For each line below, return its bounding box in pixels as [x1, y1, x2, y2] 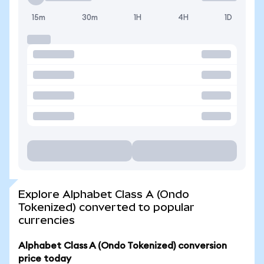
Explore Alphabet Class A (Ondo [18, 188, 189, 200]
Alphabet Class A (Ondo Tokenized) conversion [18, 241, 227, 250]
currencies [18, 214, 75, 226]
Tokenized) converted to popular [18, 201, 194, 213]
